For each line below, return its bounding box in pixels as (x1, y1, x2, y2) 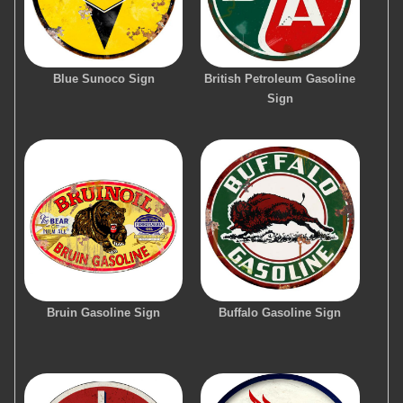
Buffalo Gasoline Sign (219, 305, 342, 319)
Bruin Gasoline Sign (47, 305, 161, 319)
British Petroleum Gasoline (204, 71, 356, 85)
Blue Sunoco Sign (52, 71, 155, 85)
